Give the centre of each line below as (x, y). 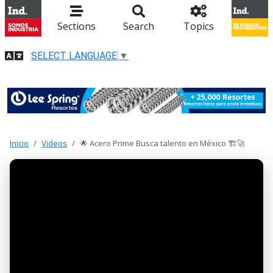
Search (138, 26)
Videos (54, 144)
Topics (198, 26)
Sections (77, 26)
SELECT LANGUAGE (74, 55)
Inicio (19, 144)
